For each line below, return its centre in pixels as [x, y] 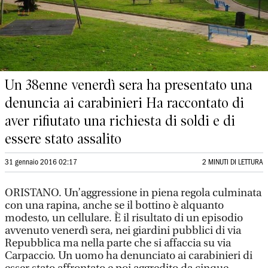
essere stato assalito [63, 139]
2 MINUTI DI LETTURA [233, 162]
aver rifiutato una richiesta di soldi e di [120, 121]
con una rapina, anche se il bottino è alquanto [114, 205]
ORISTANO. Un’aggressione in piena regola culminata [133, 193]
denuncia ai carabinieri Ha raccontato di [124, 103]
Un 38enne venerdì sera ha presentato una [129, 85]
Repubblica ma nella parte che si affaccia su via [118, 243]
